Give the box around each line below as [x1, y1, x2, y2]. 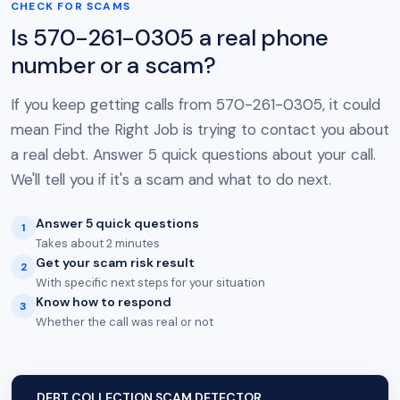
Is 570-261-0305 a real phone [11, 22, 329, 53]
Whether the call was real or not [36, 314, 213, 329]
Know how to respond [36, 294, 171, 310]
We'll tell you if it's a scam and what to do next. [11, 170, 331, 189]
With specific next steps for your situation [36, 275, 265, 290]
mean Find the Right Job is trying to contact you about [11, 120, 389, 139]
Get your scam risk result [36, 254, 195, 271]
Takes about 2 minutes [36, 236, 160, 251]
